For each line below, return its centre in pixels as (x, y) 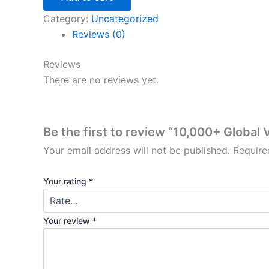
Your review (68, 221)
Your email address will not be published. (137, 150)
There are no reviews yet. (101, 80)
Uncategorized (125, 19)
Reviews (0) (99, 35)
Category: (67, 19)
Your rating (66, 181)
